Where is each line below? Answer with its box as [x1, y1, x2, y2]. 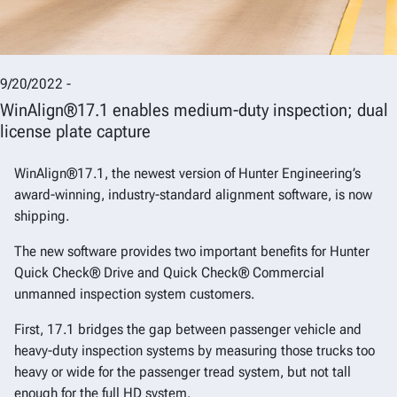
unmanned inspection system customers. [14, 285, 254, 303]
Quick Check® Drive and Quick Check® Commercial [14, 264, 324, 282]
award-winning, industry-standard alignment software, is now [14, 186, 372, 204]
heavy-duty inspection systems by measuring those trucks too [14, 342, 375, 360]
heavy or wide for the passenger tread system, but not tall [14, 363, 351, 381]
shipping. [14, 207, 69, 225]
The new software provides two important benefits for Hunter [14, 243, 370, 261]
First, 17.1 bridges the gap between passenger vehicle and [14, 321, 362, 339]
